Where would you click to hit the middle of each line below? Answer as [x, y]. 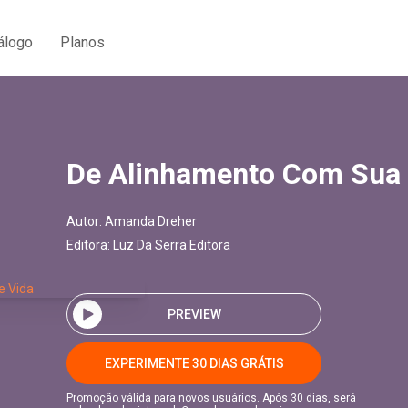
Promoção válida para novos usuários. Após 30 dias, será [211, 398]
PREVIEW [194, 314]
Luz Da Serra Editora [172, 245]
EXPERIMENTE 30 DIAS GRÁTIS [194, 363]
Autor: [86, 221]
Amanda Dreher [151, 221]
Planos [82, 42]
